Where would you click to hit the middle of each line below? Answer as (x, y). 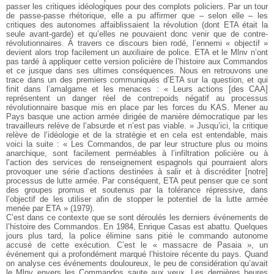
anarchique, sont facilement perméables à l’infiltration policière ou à (137, 153)
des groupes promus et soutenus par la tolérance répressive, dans (137, 190)
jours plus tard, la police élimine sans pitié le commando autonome (137, 235)
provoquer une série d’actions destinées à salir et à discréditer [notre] (137, 171)
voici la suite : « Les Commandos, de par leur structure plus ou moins (137, 144)
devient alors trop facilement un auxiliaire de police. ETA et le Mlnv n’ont (137, 52)
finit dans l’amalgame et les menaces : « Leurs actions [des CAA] (137, 89)
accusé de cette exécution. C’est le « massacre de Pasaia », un (137, 245)
